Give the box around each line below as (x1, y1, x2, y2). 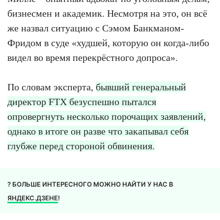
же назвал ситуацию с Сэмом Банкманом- (7, 23, 184, 34)
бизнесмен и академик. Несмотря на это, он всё (7, 8, 207, 19)
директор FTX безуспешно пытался (7, 96, 156, 108)
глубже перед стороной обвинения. (7, 140, 155, 152)
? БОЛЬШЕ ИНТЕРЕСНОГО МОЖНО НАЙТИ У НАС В (7, 180, 173, 189)
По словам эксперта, (7, 82, 96, 93)
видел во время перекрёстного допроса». (7, 52, 178, 63)
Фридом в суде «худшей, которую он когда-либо (7, 37, 209, 49)
